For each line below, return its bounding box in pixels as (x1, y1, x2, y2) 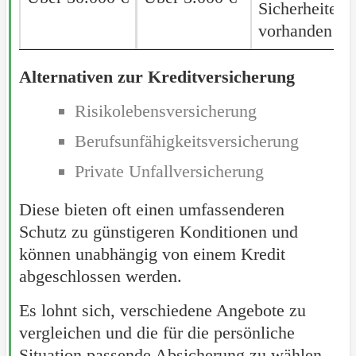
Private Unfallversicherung (74, 161, 264, 182)
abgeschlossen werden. (18, 266, 182, 287)
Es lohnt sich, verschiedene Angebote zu (18, 300, 306, 321)
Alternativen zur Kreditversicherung (18, 67, 295, 87)
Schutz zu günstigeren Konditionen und (18, 222, 298, 242)
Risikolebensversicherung (74, 101, 257, 122)
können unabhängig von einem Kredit (18, 244, 285, 265)
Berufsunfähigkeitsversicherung (74, 131, 299, 152)
